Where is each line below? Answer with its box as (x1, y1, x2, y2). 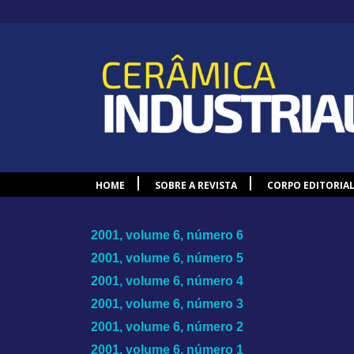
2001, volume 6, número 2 (91, 319, 244, 333)
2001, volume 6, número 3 (91, 296, 244, 311)
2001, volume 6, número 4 (91, 273, 244, 288)
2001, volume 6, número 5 (91, 250, 244, 265)
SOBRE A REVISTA (155, 179, 237, 193)
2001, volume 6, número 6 (91, 228, 244, 242)
